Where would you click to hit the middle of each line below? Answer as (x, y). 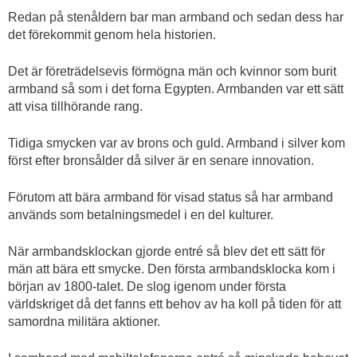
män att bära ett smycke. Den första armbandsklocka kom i (172, 269)
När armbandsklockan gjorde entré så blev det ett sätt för (167, 251)
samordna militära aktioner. (84, 322)
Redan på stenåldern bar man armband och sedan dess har (176, 17)
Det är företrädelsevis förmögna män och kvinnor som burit (172, 71)
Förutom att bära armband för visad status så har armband (171, 197)
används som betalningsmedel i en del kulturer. (141, 215)
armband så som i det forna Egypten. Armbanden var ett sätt (176, 89)
